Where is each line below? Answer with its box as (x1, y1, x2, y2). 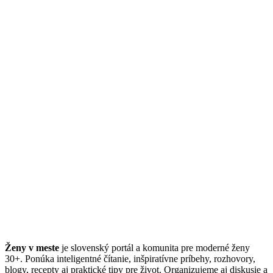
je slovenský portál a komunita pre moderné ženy (59, 243, 250, 253)
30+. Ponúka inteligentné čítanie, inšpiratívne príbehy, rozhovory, (5, 253, 255, 264)
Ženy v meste (5, 243, 59, 253)
